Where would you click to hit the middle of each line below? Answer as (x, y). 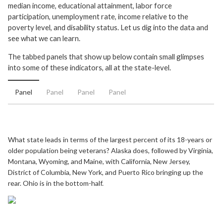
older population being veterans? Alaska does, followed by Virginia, (111, 151)
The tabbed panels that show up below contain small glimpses (106, 56)
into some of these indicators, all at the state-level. (89, 67)
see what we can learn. (44, 38)
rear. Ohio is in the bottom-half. (56, 183)
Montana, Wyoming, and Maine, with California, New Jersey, (99, 162)
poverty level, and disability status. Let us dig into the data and (108, 27)
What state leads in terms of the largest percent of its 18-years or (110, 140)
